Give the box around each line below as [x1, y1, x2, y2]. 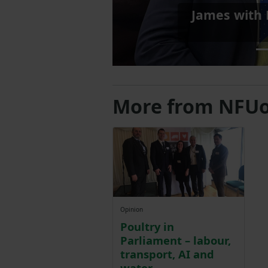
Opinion [120, 205, 143, 214]
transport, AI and [120, 246, 214, 262]
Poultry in [120, 219, 174, 234]
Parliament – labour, [120, 233, 231, 248]
